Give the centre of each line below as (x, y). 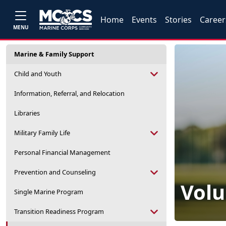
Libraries (27, 113)
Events (145, 19)
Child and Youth (38, 74)
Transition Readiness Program (59, 211)
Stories (179, 19)
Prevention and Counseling (55, 172)
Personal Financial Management (62, 152)
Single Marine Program (49, 192)
